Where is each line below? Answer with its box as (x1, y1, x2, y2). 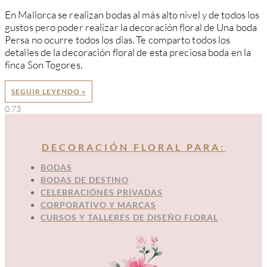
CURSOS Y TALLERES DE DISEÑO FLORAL (41, 212, 218, 222)
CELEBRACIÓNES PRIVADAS (41, 187, 163, 197)
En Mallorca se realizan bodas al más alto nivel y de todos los (5, 8, 260, 21)
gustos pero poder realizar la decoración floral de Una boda (5, 20, 257, 33)
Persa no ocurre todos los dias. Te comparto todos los (5, 33, 231, 46)
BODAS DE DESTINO (41, 174, 129, 185)
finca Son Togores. (5, 58, 82, 71)
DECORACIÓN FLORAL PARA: (42, 141, 225, 153)
